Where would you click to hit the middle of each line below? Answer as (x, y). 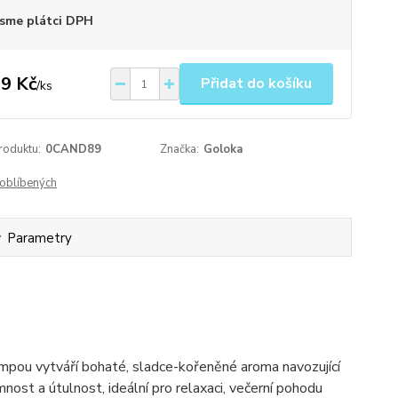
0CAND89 (73, 149)
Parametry (39, 238)
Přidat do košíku (256, 84)
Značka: (180, 149)
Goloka (223, 149)
